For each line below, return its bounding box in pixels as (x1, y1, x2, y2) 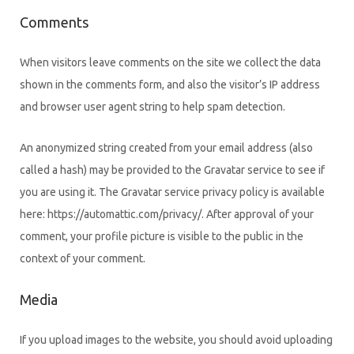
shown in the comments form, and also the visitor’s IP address (20, 77, 320, 91)
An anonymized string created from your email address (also (20, 141, 313, 155)
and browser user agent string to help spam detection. (20, 100, 285, 113)
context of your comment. (20, 252, 145, 265)
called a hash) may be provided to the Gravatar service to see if (20, 164, 325, 177)
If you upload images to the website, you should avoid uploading (20, 333, 333, 346)
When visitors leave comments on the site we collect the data (20, 55, 321, 69)
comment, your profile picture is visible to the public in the (20, 230, 303, 243)
